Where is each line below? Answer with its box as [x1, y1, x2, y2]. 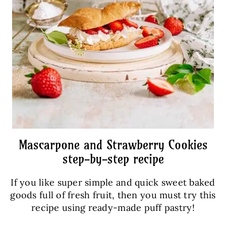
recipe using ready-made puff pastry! [31, 202, 195, 213]
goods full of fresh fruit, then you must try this [10, 189, 216, 201]
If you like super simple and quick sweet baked [11, 177, 215, 188]
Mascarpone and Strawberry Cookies [18, 137, 208, 152]
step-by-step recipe [62, 151, 164, 166]
